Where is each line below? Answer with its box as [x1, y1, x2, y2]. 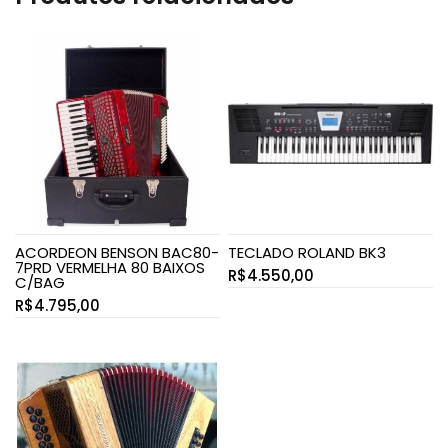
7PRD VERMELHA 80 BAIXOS [15, 256, 205, 278]
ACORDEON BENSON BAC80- [15, 241, 219, 263]
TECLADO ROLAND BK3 [228, 241, 387, 263]
